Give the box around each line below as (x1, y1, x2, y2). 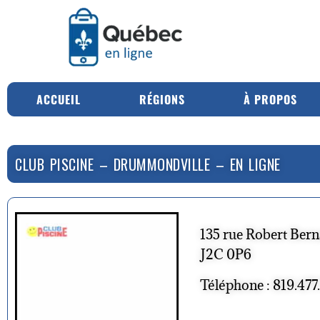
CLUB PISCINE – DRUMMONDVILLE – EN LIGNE (15, 153, 281, 175)
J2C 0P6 (200, 245, 251, 263)
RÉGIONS (139, 90, 185, 108)
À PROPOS (244, 90, 297, 108)
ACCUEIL (36, 90, 81, 108)
